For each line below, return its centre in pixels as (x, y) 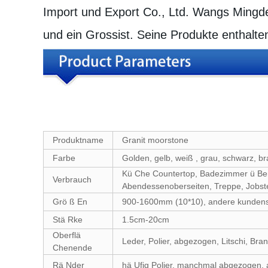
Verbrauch (72, 179)
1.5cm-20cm (146, 220)
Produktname (78, 140)
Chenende (72, 248)
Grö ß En (70, 202)
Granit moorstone (155, 140)
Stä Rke (68, 220)
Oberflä (67, 235)
